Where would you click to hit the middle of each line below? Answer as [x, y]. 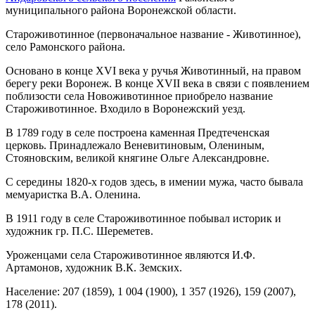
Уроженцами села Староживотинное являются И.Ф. [130, 255]
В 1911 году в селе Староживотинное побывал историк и [143, 218]
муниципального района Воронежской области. [121, 10]
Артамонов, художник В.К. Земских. [94, 267]
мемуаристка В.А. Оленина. [73, 194]
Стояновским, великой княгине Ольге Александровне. [137, 157]
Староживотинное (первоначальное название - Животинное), [153, 34]
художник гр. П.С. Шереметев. [79, 231]
